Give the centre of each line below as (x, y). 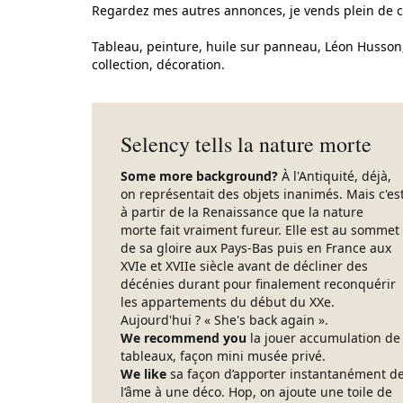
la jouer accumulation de (325, 338)
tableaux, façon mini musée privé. (223, 356)
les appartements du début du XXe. (228, 302)
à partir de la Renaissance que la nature (242, 212)
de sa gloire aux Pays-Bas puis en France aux (256, 248)
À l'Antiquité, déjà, (336, 176)
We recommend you (185, 338)
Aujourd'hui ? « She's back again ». (224, 320)
